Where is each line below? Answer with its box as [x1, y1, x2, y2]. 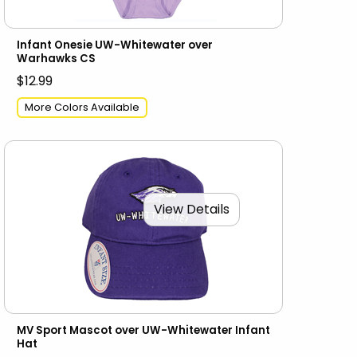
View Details [154, 199, 230, 218]
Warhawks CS [17, 50, 96, 66]
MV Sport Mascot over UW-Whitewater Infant [17, 323, 271, 339]
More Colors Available [25, 100, 140, 114]
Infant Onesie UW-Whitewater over [17, 37, 214, 53]
